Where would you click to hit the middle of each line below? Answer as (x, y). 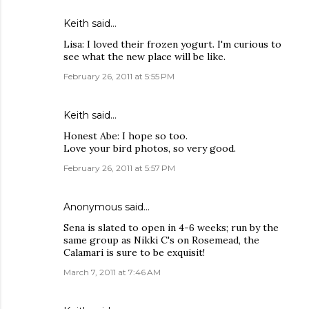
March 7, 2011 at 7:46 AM (112, 272)
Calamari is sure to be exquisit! (134, 252)
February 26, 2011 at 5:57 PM (119, 168)
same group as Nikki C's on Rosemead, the (161, 240)
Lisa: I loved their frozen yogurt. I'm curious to (172, 44)
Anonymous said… (107, 207)
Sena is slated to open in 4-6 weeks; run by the (171, 228)
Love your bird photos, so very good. (150, 148)
